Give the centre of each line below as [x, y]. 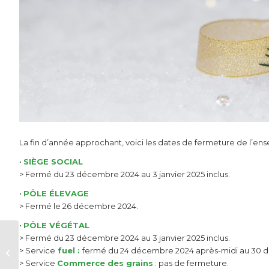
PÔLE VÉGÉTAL [56, 225]
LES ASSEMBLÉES [56, 246]
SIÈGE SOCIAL [53, 162]
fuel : [69, 251]
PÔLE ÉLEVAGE [56, 194]
